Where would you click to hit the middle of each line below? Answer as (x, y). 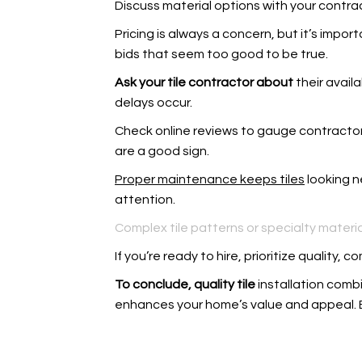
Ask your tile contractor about (204, 82)
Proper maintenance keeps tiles (210, 179)
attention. (145, 200)
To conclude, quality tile (185, 284)
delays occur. (154, 103)
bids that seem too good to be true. (221, 54)
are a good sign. (162, 151)
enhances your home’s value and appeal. (237, 305)
